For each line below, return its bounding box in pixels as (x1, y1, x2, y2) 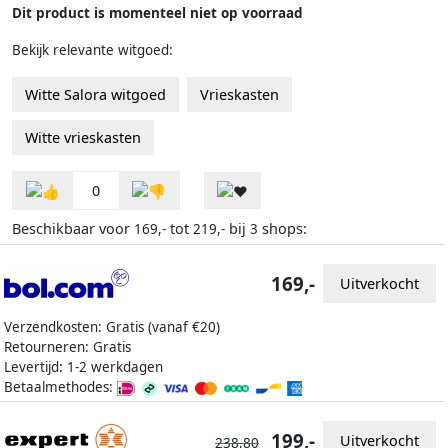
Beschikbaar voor (12, 219, 134, 239)
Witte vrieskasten (25, 128, 141, 148)
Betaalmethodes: (4, 378, 117, 397)
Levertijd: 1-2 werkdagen (4, 358, 163, 377)
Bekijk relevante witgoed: (12, 41, 173, 60)
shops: (258, 219, 307, 239)
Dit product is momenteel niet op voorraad (12, 4, 303, 23)
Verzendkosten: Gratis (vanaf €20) (4, 318, 220, 337)
